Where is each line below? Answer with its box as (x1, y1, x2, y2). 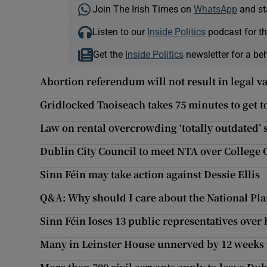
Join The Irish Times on (92, 4, 194, 14)
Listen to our (92, 27, 147, 37)
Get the (93, 49, 126, 60)
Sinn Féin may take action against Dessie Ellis (40, 167, 260, 182)
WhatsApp (193, 4, 237, 14)
